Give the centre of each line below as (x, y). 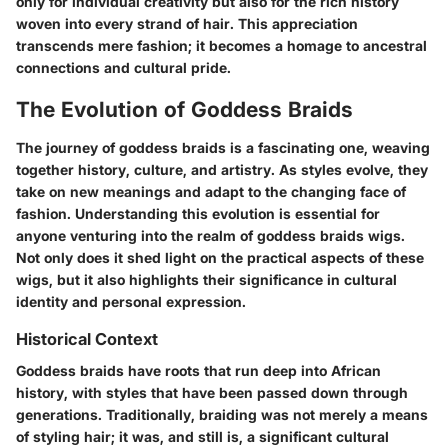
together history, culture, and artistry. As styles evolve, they (222, 169)
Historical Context (87, 338)
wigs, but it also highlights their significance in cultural (206, 279)
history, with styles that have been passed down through (212, 392)
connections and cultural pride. (123, 68)
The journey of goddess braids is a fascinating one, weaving (223, 147)
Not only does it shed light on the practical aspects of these (220, 257)
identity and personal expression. (131, 301)
